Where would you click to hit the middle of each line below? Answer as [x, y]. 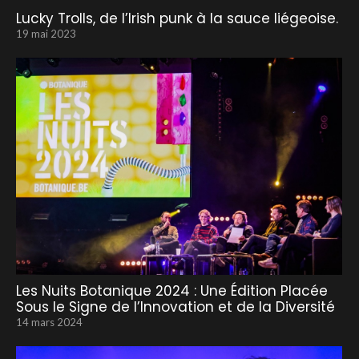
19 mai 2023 [46, 33]
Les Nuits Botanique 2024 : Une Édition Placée [172, 291]
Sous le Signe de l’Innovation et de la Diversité [175, 307]
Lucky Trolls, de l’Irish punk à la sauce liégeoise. [177, 18]
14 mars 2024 [49, 323]
